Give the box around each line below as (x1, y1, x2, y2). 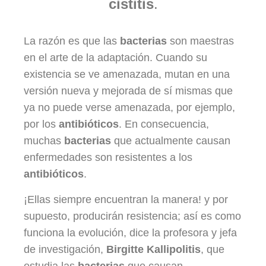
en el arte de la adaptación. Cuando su (24, 52, 207, 64)
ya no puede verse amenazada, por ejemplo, (24, 102, 235, 114)
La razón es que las (24, 35, 120, 47)
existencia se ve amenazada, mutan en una (24, 68, 230, 81)
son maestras (167, 35, 234, 47)
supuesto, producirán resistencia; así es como (24, 210, 241, 222)
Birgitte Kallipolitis (106, 243, 201, 255)
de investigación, (24, 243, 106, 255)
